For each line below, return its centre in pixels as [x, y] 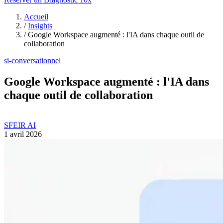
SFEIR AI [20, 125]
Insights [40, 26]
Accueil [36, 17]
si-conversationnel [32, 61]
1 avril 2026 [23, 134]
